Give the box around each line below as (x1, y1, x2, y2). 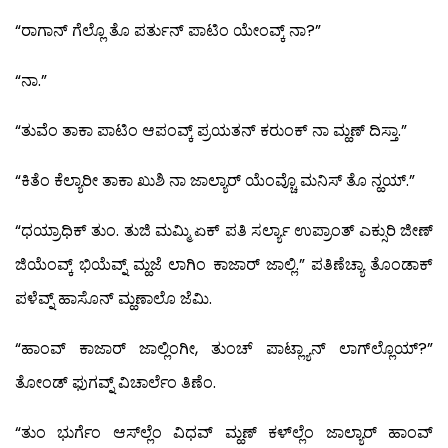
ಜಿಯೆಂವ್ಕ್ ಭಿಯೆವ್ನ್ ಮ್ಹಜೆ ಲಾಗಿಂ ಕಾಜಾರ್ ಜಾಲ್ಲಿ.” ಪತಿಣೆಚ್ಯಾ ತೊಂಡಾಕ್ (15, 252, 433, 276)
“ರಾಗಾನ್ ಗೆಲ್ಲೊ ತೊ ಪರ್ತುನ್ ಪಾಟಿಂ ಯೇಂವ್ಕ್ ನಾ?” (15, 18, 321, 42)
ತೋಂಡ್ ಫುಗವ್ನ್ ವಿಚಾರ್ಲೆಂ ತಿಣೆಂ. (15, 370, 216, 394)
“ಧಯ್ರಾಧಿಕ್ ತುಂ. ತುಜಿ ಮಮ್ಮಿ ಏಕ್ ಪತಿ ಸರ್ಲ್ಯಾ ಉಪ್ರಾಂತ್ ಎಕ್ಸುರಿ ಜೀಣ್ (15, 218, 433, 242)
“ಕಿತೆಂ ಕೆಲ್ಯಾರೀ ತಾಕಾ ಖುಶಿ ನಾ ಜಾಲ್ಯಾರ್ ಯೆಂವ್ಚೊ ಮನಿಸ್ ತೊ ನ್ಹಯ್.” (15, 168, 415, 192)
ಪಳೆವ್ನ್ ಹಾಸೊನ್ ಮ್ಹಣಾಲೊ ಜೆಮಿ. (15, 286, 212, 310)
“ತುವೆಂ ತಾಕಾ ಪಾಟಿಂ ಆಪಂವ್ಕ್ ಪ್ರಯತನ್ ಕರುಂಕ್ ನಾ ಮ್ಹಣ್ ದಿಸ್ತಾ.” (15, 118, 407, 142)
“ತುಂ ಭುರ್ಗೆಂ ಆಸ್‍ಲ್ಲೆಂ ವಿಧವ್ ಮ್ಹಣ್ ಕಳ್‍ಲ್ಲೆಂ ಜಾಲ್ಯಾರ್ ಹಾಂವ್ (15, 420, 433, 444)
